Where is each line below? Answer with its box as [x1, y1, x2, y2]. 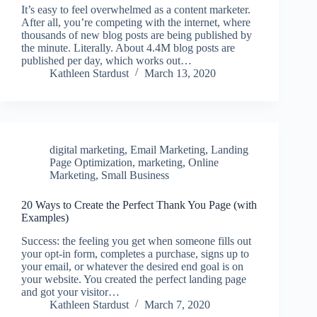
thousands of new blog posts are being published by [21, 28, 252, 41]
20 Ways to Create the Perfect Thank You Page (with [21, 198, 257, 211]
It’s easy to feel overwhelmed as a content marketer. [21, 3, 250, 16]
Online [188, 156, 219, 168]
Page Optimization [50, 156, 132, 168]
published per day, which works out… [21, 54, 192, 67]
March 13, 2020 [144, 67, 216, 79]
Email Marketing [130, 143, 205, 156]
